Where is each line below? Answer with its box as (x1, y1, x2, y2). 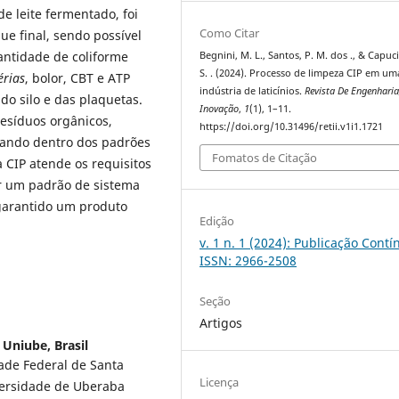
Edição (199, 213, 235, 230)
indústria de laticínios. (199, 84, 305, 97)
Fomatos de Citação (212, 150, 318, 167)
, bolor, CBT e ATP (25, 69, 130, 86)
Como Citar (199, 24, 260, 41)
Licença (199, 374, 240, 391)
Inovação (199, 102, 240, 115)
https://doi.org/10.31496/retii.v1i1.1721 (199, 119, 384, 133)
